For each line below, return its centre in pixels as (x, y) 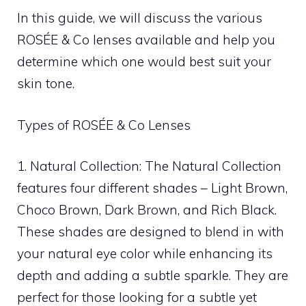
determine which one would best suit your (144, 61)
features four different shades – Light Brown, (152, 188)
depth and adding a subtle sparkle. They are (153, 275)
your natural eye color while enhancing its (145, 253)
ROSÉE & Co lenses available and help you (146, 40)
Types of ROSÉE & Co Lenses (104, 125)
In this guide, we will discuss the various (140, 18)
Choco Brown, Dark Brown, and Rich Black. (147, 210)
